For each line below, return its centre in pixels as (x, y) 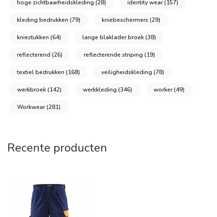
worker (164, 89)
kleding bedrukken (43, 20)
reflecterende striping (114, 54)
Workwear (32, 107)
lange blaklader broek (114, 37)
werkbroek (32, 89)
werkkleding (101, 89)
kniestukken (34, 37)
